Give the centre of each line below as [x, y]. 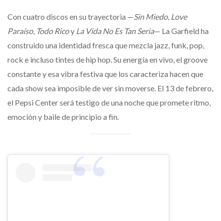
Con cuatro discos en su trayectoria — [71, 16]
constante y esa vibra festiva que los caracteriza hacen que [105, 74]
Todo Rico [53, 31]
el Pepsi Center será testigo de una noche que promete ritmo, [109, 102]
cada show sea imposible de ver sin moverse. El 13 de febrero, [110, 88]
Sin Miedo [151, 16]
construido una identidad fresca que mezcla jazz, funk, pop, [106, 45]
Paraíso [20, 31]
